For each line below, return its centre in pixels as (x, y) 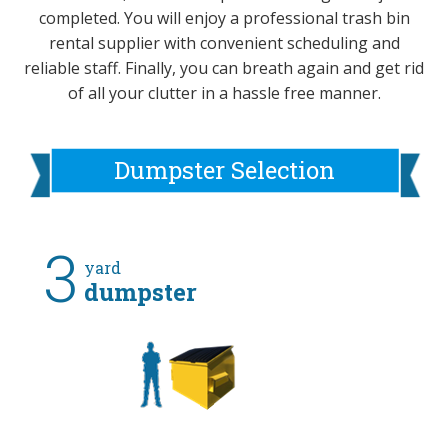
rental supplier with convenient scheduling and (224, 43)
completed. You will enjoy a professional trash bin (224, 18)
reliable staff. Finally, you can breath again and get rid (224, 68)
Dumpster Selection (224, 170)
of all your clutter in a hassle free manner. (224, 93)
